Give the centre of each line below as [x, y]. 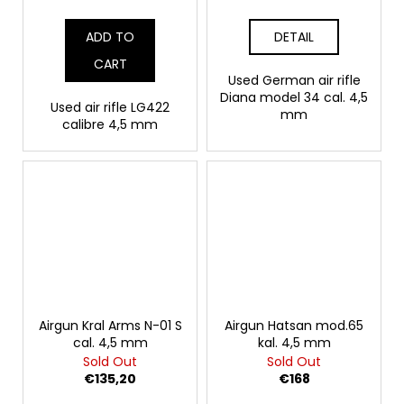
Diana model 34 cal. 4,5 [294, 97]
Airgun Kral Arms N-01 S [110, 326]
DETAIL [294, 37]
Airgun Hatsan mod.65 [294, 326]
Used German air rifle [294, 80]
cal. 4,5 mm [110, 343]
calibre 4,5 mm [110, 124]
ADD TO [110, 37]
